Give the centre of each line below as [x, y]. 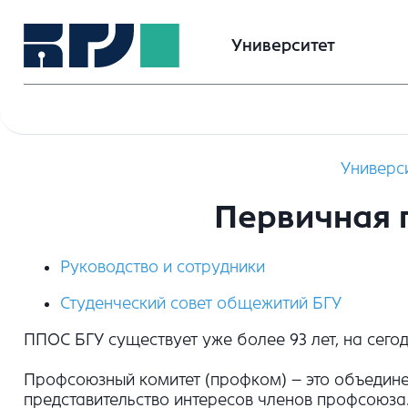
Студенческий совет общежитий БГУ [201, 303]
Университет [283, 46]
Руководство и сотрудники [163, 266]
